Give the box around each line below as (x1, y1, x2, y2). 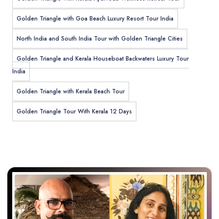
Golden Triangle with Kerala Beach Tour (17, 87, 125, 96)
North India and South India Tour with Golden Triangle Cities (17, 34, 183, 44)
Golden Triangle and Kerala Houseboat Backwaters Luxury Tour (17, 54, 189, 64)
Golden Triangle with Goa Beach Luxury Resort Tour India (17, 14, 174, 23)
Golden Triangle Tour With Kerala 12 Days (17, 107, 132, 116)
